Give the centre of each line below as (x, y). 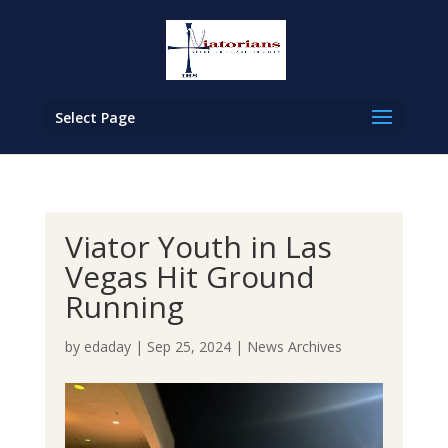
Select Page (94, 117)
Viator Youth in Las (198, 246)
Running (124, 306)
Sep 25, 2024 (188, 346)
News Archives (294, 346)
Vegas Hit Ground (189, 276)
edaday (107, 346)
